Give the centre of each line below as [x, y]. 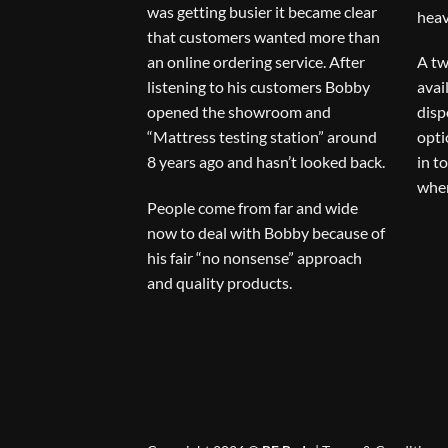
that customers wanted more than [263, 37]
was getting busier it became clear [262, 12]
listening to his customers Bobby [258, 87]
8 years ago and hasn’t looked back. [266, 162]
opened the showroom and [239, 112]
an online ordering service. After [256, 62]
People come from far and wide [252, 208]
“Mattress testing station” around [262, 137]
